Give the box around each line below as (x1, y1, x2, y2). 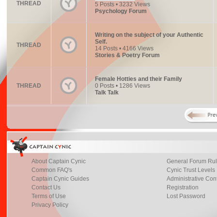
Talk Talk (94, 89, 119, 96)
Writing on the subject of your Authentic (94, 31, 203, 38)
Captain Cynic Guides (31, 175, 89, 182)
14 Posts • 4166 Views (94, 45, 154, 52)
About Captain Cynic (31, 158, 86, 165)
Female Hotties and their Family (94, 76, 182, 82)
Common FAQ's (31, 167, 72, 173)
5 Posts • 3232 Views (94, 1, 150, 8)
